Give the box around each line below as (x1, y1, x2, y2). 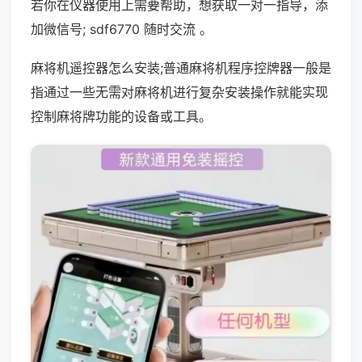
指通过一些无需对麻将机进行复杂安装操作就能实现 (31, 84, 328, 100)
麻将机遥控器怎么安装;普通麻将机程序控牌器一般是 (31, 60, 331, 76)
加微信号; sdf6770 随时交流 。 (31, 21, 213, 37)
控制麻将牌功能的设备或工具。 (31, 108, 212, 124)
